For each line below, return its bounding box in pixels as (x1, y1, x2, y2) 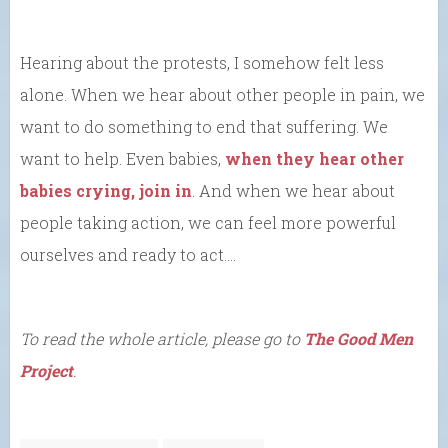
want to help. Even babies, (20, 148, 225, 170)
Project (20, 360, 73, 382)
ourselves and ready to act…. (20, 244, 236, 266)
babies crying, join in (20, 180, 192, 202)
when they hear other (225, 148, 404, 170)
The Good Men (304, 328, 413, 350)
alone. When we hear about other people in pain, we (20, 84, 425, 106)
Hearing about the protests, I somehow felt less (20, 52, 384, 74)
